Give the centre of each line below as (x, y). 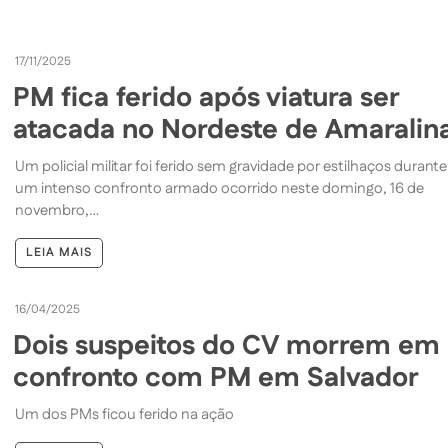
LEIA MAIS (59, 252)
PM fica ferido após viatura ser (207, 97)
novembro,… (57, 210)
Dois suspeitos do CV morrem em (227, 345)
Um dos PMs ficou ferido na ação (125, 414)
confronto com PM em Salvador (216, 377)
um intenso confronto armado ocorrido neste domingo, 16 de (220, 188)
